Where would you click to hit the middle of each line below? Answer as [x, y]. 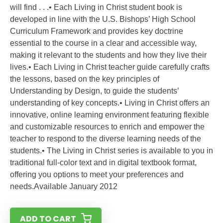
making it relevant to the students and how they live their [108, 55]
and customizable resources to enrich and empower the [107, 127]
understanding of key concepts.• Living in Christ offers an [110, 103]
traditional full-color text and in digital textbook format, [103, 163]
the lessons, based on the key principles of [85, 79]
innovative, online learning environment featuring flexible [110, 115]
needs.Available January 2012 [64, 186]
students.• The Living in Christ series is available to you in [111, 151]
